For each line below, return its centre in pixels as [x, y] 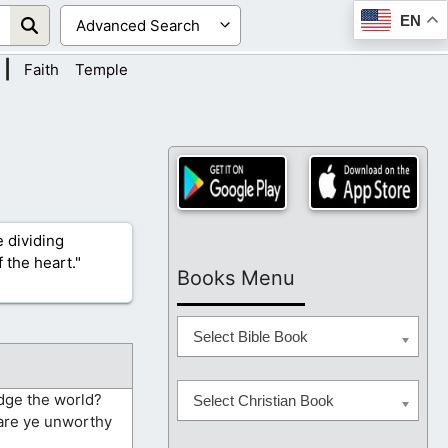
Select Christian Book [263, 401]
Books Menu [236, 277]
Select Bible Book [250, 337]
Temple [101, 70]
